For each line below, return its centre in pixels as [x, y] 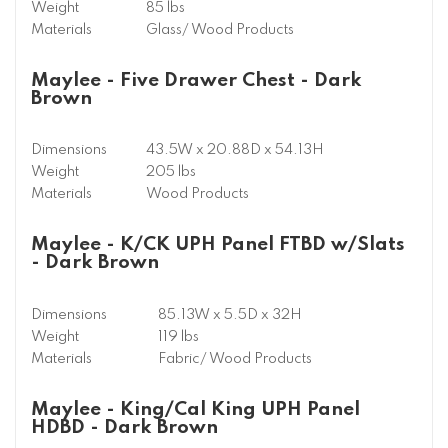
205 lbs [171, 172]
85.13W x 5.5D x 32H [230, 314]
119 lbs [178, 336]
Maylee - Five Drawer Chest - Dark [196, 80]
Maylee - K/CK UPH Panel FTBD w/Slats [218, 245]
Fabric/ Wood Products [235, 358]
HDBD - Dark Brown [124, 427]
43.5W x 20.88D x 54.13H [235, 150]
